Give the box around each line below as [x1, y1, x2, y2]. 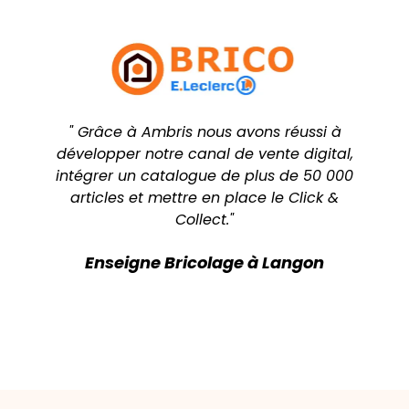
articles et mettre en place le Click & [70, 186, 339, 208]
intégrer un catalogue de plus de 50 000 [56, 164, 353, 186]
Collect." [175, 208, 234, 230]
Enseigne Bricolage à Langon [85, 250, 324, 274]
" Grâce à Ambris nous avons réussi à [68, 121, 341, 142]
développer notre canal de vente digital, [56, 142, 353, 164]
